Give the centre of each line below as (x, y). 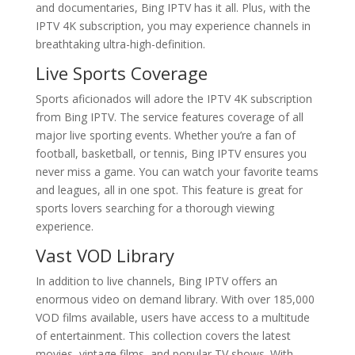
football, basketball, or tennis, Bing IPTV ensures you (171, 153)
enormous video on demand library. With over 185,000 (175, 299)
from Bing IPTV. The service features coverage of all (169, 117)
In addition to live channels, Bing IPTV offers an (156, 281)
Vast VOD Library (105, 255)
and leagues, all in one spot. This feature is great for (169, 190)
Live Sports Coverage (121, 73)
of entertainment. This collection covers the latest (163, 336)
